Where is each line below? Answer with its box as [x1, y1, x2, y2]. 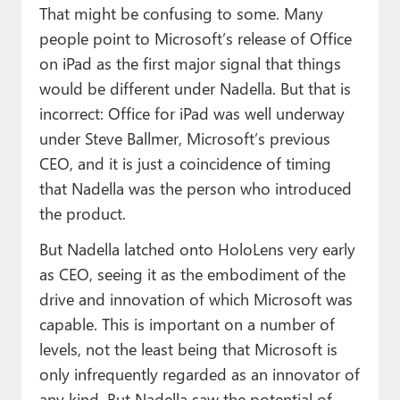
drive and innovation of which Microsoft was [38, 287, 353, 310]
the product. [38, 201, 126, 224]
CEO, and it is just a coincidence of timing [38, 151, 331, 174]
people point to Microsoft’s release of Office [38, 26, 352, 49]
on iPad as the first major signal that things [38, 51, 341, 74]
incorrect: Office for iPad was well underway [38, 101, 345, 124]
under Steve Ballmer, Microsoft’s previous [38, 126, 330, 149]
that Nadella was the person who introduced [38, 176, 352, 199]
